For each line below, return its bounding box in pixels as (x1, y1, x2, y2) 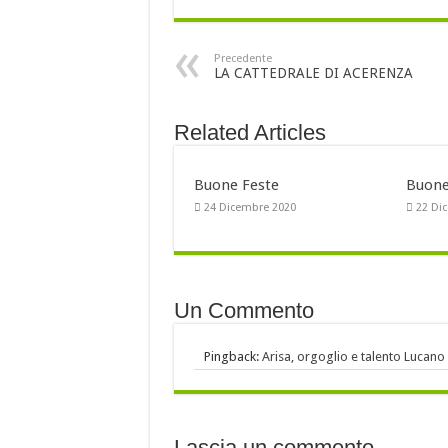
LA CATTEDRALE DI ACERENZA (213, 65, 413, 82)
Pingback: (203, 349, 262, 365)
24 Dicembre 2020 (203, 201, 296, 215)
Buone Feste (193, 176, 279, 195)
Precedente (213, 52, 272, 66)
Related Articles (173, 120, 326, 146)
